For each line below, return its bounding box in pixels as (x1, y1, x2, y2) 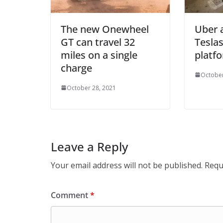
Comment (51, 189, 90, 201)
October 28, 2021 (67, 83, 116, 92)
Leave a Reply (51, 138, 128, 155)
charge (61, 61, 92, 75)
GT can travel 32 (61, 35, 135, 49)
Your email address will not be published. (51, 159, 203, 171)
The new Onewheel (61, 22, 149, 36)
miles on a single (61, 48, 137, 62)
